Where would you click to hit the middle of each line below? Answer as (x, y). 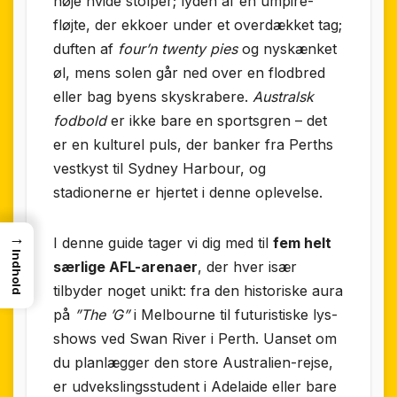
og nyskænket (287, 49)
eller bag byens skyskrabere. (153, 97)
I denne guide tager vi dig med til (163, 243)
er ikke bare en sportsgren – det (217, 121)
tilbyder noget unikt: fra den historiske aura (198, 291)
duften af (86, 49)
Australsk (283, 97)
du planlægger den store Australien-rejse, (193, 363)
